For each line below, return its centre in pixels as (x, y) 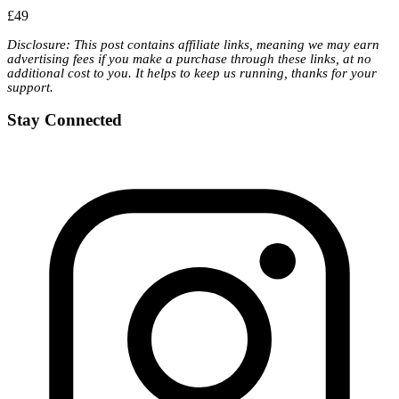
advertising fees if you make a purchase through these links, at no (189, 58)
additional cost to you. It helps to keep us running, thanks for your (192, 73)
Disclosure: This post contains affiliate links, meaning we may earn (193, 44)
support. (30, 87)
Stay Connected (65, 120)
